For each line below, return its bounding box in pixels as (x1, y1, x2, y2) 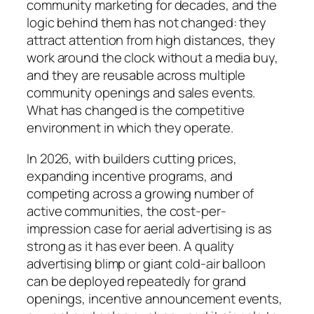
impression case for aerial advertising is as (27, 219, 272, 238)
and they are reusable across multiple (27, 66, 246, 85)
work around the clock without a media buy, (27, 48, 278, 67)
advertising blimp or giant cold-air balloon (27, 254, 266, 273)
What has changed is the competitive (27, 101, 245, 120)
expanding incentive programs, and (27, 166, 233, 185)
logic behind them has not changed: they (27, 13, 267, 32)
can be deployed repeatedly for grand (27, 271, 247, 290)
